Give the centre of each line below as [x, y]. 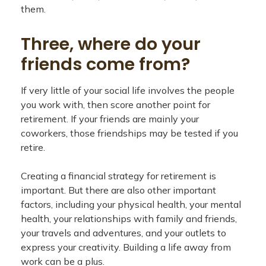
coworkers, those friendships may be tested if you [129, 133]
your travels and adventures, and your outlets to [123, 233]
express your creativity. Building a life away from [126, 247]
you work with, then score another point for [115, 104]
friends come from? [105, 64]
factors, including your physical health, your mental [131, 204]
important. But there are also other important [118, 190]
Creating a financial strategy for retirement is [118, 176]
